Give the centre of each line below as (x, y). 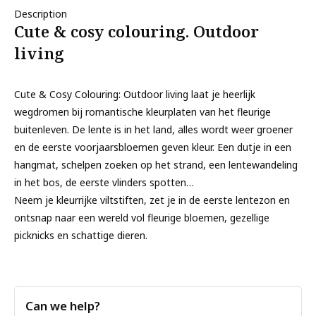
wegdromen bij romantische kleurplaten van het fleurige (142, 112)
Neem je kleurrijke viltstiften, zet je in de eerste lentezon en (152, 200)
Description (41, 14)
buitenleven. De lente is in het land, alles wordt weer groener (153, 129)
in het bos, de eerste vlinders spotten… (104, 182)
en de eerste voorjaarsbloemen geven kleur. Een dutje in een (153, 147)
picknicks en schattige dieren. (81, 235)
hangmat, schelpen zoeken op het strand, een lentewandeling (156, 165)
